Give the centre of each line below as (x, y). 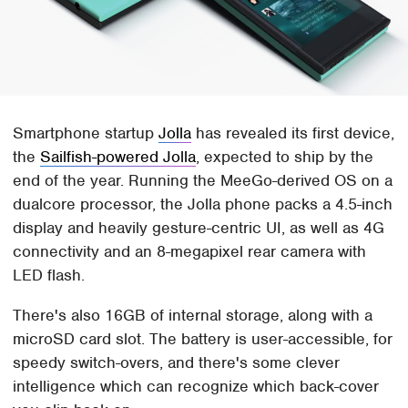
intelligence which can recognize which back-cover (196, 387)
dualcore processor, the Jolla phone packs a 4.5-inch (203, 204)
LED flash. (49, 275)
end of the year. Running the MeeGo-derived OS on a (203, 181)
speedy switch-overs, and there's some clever (177, 363)
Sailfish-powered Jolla (118, 157)
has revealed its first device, (293, 133)
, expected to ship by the (285, 157)
